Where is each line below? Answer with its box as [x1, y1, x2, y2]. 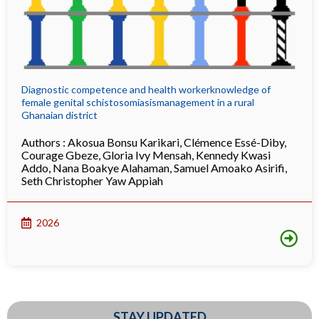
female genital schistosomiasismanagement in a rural [21, 95, 254, 108]
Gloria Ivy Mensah [103, 147, 192, 162]
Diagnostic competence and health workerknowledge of [21, 83, 271, 95]
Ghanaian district [21, 108, 98, 121]
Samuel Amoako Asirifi [174, 160, 285, 174]
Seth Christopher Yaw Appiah [21, 173, 163, 187]
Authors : [21, 135, 68, 149]
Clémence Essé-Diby [184, 135, 284, 149]
